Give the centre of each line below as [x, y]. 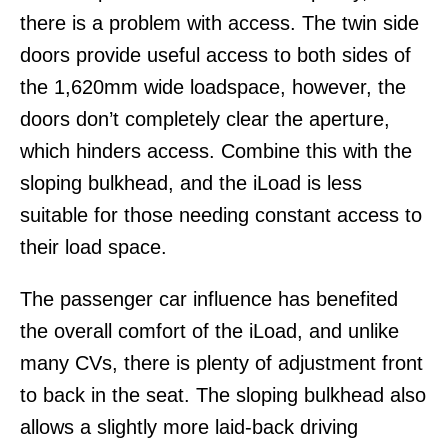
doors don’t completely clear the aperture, [205, 118]
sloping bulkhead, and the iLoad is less [191, 182]
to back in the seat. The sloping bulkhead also [223, 394]
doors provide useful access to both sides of [215, 54]
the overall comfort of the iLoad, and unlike [209, 330]
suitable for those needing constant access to [221, 214]
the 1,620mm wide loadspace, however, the [213, 86]
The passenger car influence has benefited [209, 298]
